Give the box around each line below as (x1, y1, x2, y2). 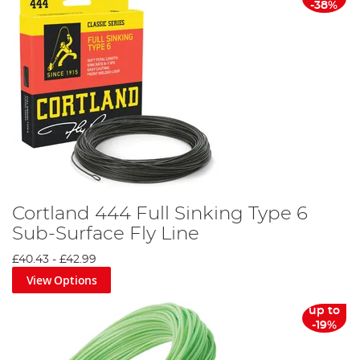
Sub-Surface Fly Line (12, 223, 199, 243)
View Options (26, 272, 97, 288)
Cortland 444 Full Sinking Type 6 (12, 203, 308, 223)
